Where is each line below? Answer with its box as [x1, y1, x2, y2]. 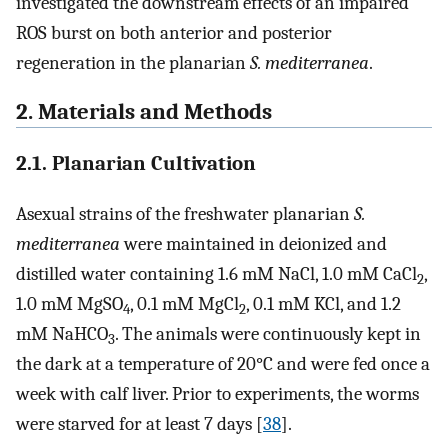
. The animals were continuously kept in [115, 323, 421, 346]
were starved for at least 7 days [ [16, 413, 263, 436]
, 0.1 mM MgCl [130, 293, 239, 316]
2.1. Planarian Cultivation [16, 150, 256, 175]
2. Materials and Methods [16, 98, 272, 125]
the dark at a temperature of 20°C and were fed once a [16, 353, 430, 376]
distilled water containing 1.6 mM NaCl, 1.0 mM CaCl [16, 263, 417, 286]
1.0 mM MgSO [16, 293, 123, 316]
